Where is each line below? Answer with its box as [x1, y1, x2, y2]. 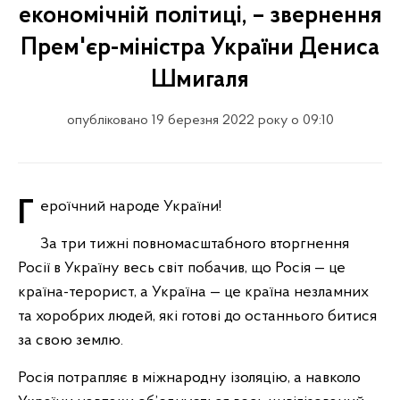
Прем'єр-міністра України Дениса [21, 36, 379, 61]
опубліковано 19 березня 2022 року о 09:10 [66, 113, 334, 128]
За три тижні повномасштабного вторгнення [40, 236, 349, 253]
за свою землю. [18, 332, 123, 349]
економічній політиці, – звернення [18, 4, 382, 29]
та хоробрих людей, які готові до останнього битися [18, 308, 377, 325]
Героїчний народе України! [40, 198, 221, 215]
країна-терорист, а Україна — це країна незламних [18, 284, 369, 301]
